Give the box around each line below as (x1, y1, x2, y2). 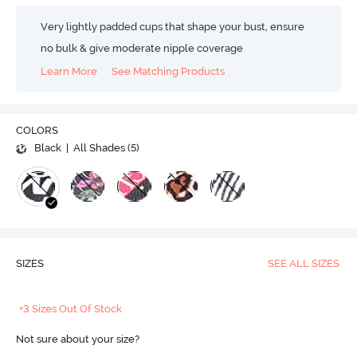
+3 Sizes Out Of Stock (19, 303, 123, 316)
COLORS (15, 124, 58, 137)
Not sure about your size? (15, 333, 139, 346)
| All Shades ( (63, 142, 131, 155)
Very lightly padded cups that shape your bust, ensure (41, 21, 305, 33)
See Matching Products (112, 65, 226, 77)
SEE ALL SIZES (267, 257, 339, 270)
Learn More (41, 65, 98, 77)
